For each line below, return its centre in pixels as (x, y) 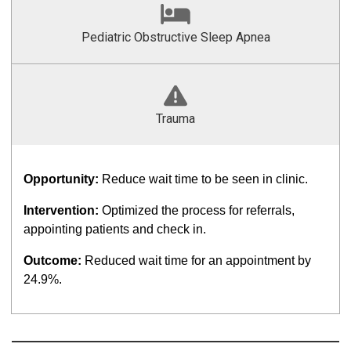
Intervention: (63, 210)
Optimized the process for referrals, (198, 210)
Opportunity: (63, 179)
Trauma (175, 119)
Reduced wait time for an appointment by (198, 261)
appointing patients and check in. (115, 229)
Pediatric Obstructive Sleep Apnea (175, 37)
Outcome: (54, 261)
